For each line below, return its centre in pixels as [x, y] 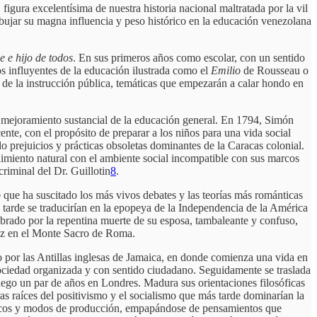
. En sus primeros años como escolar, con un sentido [189, 58]
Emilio [226, 71]
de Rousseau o [275, 71]
